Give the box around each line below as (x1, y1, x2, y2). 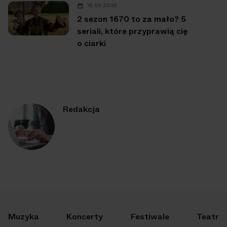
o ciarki (77, 37, 106, 50)
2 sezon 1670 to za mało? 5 (77, 13, 186, 25)
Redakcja (63, 103, 100, 116)
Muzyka (8, 211, 39, 223)
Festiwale (130, 211, 169, 223)
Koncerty (66, 211, 103, 223)
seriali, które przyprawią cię (77, 25, 187, 37)
